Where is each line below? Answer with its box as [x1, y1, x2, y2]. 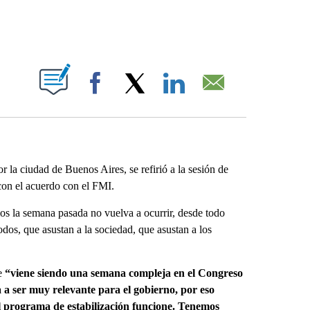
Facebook [114, 91, 153, 102]
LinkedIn [193, 91, 226, 102]
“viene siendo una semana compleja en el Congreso [4, 267, 243, 279]
